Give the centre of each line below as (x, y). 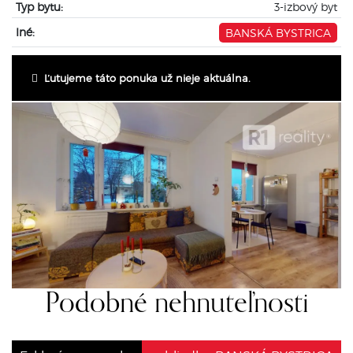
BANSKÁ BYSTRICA (279, 32)
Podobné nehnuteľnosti (176, 304)
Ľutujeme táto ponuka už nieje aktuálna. (144, 78)
